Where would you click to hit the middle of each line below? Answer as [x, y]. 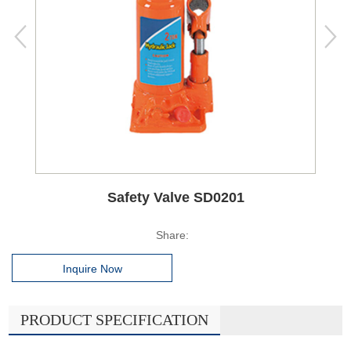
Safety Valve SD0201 [175, 197]
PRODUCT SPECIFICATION [115, 319]
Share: [172, 235]
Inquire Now [92, 268]
